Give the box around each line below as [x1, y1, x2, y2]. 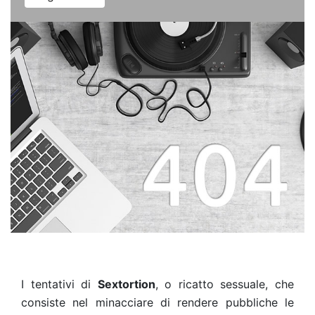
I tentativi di [21, 277, 98, 291]
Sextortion [97, 277, 155, 291]
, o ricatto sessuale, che [155, 277, 295, 291]
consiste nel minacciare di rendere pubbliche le [21, 295, 294, 309]
